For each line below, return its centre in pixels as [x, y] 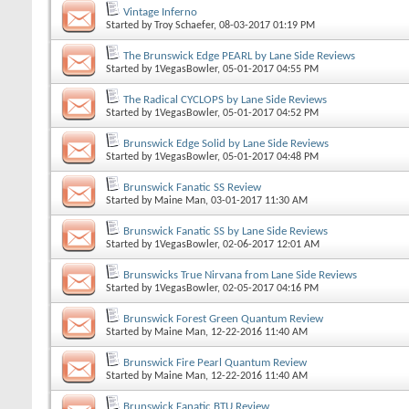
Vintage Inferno [160, 12]
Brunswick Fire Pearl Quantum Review [215, 362]
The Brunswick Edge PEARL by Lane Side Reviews [239, 56]
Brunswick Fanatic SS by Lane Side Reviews [225, 231]
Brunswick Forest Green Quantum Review [223, 319]
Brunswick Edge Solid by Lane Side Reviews [226, 143]
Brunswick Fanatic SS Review [192, 187]
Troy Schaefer [184, 25]
